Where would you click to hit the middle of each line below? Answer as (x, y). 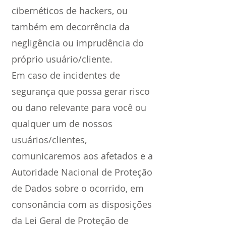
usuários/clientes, (49, 140)
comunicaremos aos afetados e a (82, 156)
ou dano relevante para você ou (79, 107)
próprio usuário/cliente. (62, 59)
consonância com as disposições (82, 204)
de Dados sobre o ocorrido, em (78, 188)
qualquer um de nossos (62, 124)
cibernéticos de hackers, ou (70, 11)
